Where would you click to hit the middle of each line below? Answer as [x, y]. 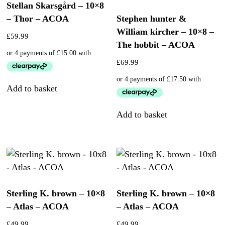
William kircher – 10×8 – [165, 32]
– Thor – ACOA [38, 19]
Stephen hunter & [152, 19]
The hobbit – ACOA [156, 45]
